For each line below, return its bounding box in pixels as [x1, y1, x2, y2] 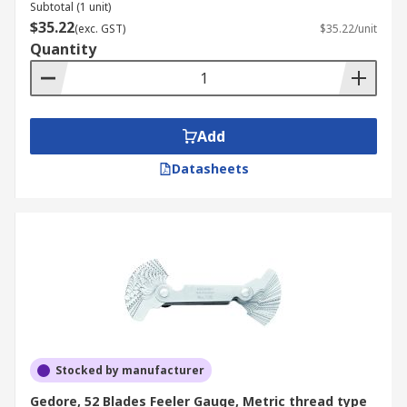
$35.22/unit [320, 21, 377, 36]
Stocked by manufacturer [55, 362, 204, 378]
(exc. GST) [74, 21, 125, 36]
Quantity [30, 39, 96, 59]
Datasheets [171, 160, 249, 177]
